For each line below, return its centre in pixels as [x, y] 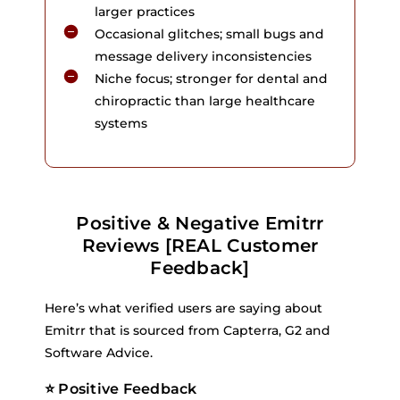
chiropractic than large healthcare [205, 101]
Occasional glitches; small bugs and [209, 34]
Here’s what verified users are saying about [183, 308]
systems [121, 123]
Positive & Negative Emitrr [200, 223]
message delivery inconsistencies [203, 56]
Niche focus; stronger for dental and [211, 79]
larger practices [145, 12]
